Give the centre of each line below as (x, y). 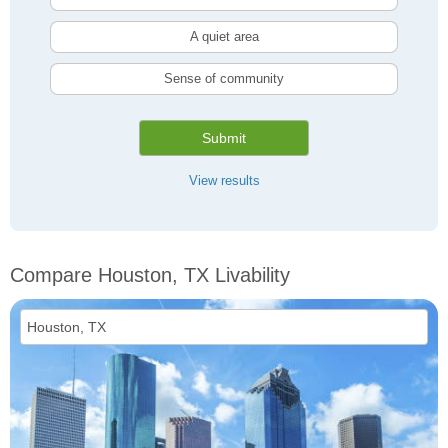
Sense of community (224, 79)
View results (224, 181)
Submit (224, 138)
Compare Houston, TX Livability (150, 275)
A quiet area (224, 37)
